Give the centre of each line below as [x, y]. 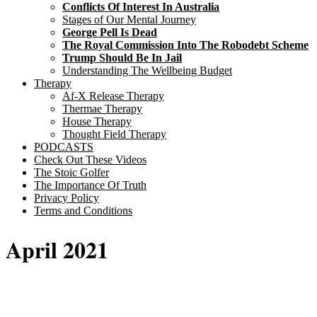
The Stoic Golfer [71, 173]
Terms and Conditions [83, 211]
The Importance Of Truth [90, 185]
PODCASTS [64, 147]
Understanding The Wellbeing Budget [147, 71]
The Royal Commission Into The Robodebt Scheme [185, 45]
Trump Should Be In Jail [122, 58]
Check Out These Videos [90, 160]
